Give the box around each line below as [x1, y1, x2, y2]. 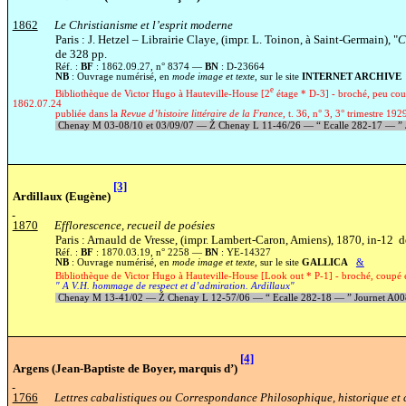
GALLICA [301, 256, 348, 267]
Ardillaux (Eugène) [12, 188, 113, 203]
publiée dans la [54, 109, 121, 120]
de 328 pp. [54, 46, 107, 61]
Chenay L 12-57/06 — [164, 292, 266, 303]
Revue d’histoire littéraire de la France [120, 109, 283, 120]
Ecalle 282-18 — [269, 292, 347, 303]
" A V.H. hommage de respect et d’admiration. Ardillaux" [54, 280, 295, 291]
